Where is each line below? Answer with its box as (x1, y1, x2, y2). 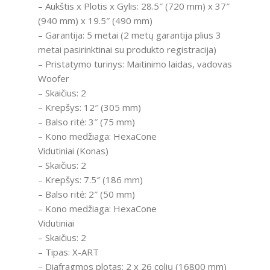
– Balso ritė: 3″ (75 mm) (37, 116, 135, 128)
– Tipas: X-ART (37, 246, 99, 259)
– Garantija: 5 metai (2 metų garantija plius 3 (37, 29, 221, 42)
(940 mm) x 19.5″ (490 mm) (37, 14, 152, 27)
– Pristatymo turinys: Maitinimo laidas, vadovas (37, 58, 232, 71)
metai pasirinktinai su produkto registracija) (37, 43, 216, 56)
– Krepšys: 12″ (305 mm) (37, 101, 141, 114)
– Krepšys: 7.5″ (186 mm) (37, 174, 143, 186)
